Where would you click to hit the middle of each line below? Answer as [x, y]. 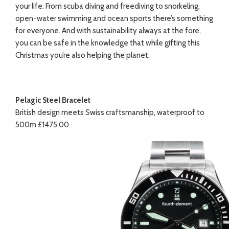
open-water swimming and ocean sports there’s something [114, 19]
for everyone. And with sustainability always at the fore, [108, 31]
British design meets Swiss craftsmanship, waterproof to [110, 113]
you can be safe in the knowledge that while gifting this [108, 43]
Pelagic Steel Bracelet [53, 100]
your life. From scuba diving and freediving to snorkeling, [108, 6]
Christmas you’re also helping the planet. [83, 55]
